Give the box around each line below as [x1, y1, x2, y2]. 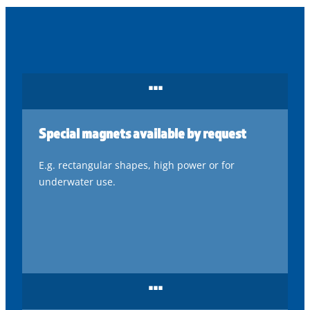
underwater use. [39, 174, 116, 188]
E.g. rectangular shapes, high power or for [39, 158, 235, 172]
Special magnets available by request [39, 125, 246, 141]
